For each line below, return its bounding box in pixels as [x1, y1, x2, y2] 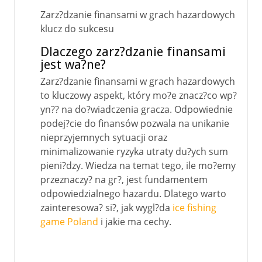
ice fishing [173, 201, 216, 214]
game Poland [40, 215, 98, 228]
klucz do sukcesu [40, 22, 114, 35]
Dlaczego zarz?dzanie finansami [40, 44, 226, 59]
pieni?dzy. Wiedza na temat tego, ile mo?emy [40, 159, 236, 172]
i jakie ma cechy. [98, 215, 171, 228]
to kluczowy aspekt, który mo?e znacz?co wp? [40, 89, 237, 102]
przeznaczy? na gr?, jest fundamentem [40, 173, 208, 186]
